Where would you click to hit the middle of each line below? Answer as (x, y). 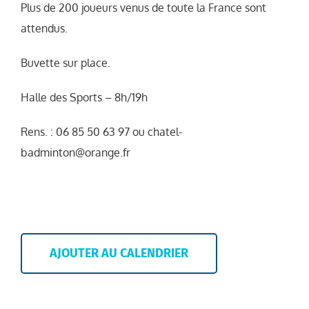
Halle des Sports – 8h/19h (84, 97)
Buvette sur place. (66, 63)
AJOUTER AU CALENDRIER (119, 253)
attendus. (44, 28)
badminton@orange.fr (76, 152)
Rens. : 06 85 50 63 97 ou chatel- (101, 132)
